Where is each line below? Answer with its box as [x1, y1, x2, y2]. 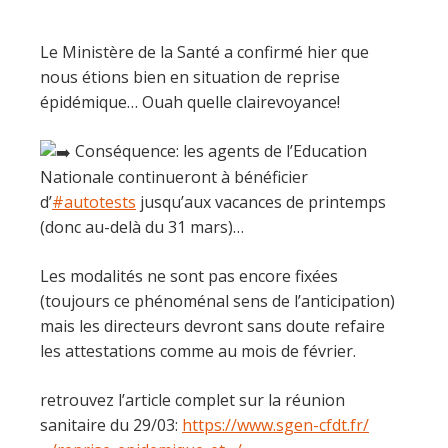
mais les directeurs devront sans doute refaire [40, 315, 385, 338]
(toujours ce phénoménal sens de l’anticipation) [40, 290, 395, 313]
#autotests [52, 191, 136, 214]
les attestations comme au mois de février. [40, 340, 356, 363]
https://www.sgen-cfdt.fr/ [182, 414, 369, 437]
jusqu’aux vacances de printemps [136, 191, 386, 214]
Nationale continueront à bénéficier [40, 166, 308, 189]
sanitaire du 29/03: [40, 414, 182, 437]
